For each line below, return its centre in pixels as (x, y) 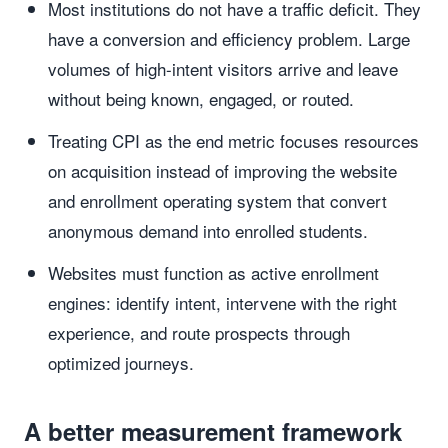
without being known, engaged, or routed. (201, 98)
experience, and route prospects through (199, 332)
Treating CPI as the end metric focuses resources (233, 140)
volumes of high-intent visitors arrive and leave (223, 68)
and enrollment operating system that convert (217, 200)
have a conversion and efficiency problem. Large (229, 38)
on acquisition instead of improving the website (222, 170)
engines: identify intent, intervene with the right (222, 302)
